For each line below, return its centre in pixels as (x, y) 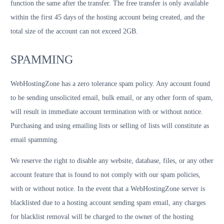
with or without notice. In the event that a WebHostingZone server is (108, 189)
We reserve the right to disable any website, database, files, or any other (112, 161)
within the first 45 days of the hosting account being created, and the (107, 17)
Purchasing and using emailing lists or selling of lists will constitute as (110, 126)
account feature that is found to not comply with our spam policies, (105, 175)
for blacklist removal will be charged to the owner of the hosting (102, 217)
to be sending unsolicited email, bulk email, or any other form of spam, (112, 98)
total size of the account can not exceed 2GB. (74, 31)
